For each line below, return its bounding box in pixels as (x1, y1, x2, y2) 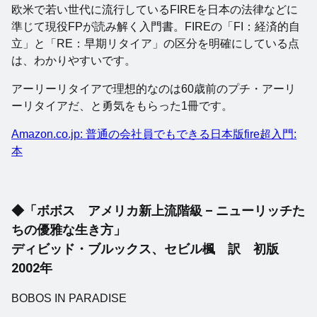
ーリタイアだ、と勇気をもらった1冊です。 (11, 100, 233, 113)
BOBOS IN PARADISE (11, 292, 127, 305)
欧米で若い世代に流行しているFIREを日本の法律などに (11, 4, 298, 16)
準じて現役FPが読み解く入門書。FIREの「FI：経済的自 (11, 21, 300, 33)
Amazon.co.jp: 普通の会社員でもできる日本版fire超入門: (11, 128, 296, 141)
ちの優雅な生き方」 (11, 222, 126, 238)
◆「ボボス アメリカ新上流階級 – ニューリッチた (11, 203, 305, 219)
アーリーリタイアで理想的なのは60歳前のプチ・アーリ (11, 83, 296, 96)
